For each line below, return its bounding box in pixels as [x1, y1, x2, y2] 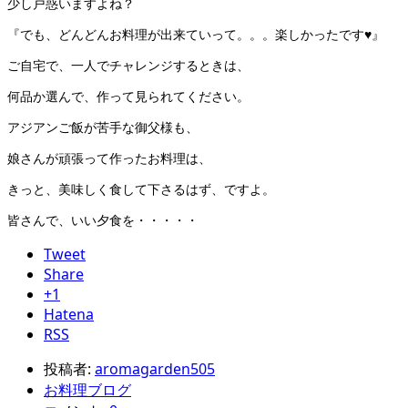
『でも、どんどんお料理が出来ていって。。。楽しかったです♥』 [7, 25, 384, 44]
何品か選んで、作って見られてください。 [7, 87, 250, 106]
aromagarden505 [95, 359, 215, 380]
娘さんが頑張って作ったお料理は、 [7, 149, 211, 168]
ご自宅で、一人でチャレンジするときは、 [7, 56, 250, 75]
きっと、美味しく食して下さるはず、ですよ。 [7, 180, 275, 199]
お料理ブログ [44, 380, 131, 401]
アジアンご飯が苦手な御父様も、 [7, 118, 199, 137]
